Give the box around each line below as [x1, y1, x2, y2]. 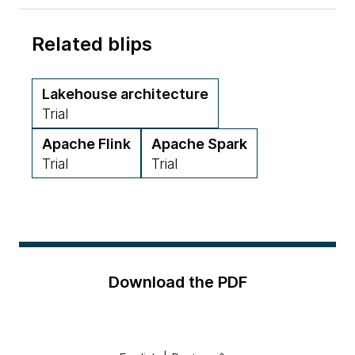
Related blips [32, 32, 152, 56]
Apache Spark [151, 136, 247, 153]
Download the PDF [108, 273, 247, 292]
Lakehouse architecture [42, 86, 208, 103]
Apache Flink [42, 136, 131, 153]
